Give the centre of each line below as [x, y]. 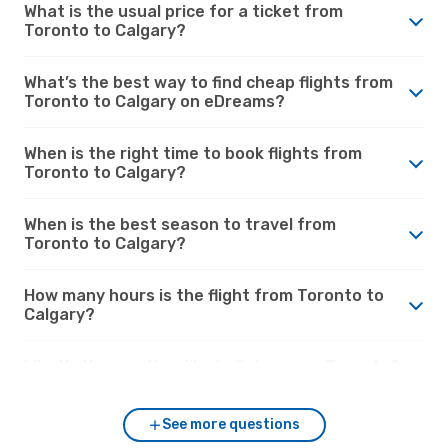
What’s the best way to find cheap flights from [208, 82]
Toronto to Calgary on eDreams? [154, 101]
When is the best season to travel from [180, 224]
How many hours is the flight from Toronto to [204, 295]
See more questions [231, 424]
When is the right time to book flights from [193, 153]
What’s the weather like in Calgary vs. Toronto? [212, 366]
